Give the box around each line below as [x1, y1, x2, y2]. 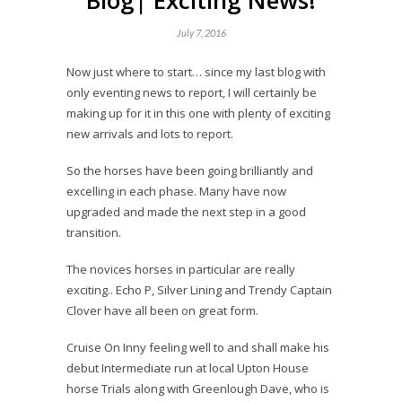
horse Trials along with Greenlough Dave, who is [66, 380, 329, 398]
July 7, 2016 [176, 27, 226, 39]
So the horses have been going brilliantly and [66, 162, 313, 179]
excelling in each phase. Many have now [66, 183, 286, 200]
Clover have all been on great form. [66, 302, 258, 319]
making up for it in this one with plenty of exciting [66, 105, 330, 122]
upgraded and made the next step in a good [66, 204, 306, 221]
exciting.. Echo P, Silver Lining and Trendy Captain [66, 282, 332, 299]
